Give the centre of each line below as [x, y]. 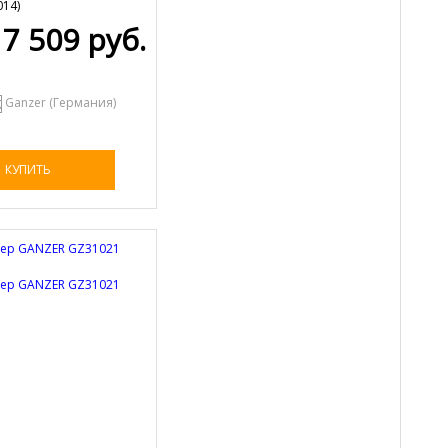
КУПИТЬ [27, 169]
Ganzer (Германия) [60, 103]
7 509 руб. [74, 39]
